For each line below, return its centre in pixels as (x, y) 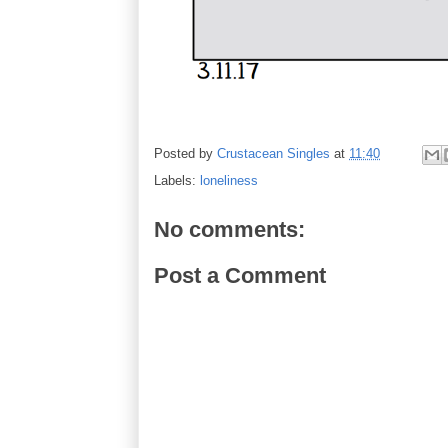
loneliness (229, 180)
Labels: (177, 180)
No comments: (229, 229)
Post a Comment (240, 275)
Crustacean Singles (273, 154)
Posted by (185, 154)
